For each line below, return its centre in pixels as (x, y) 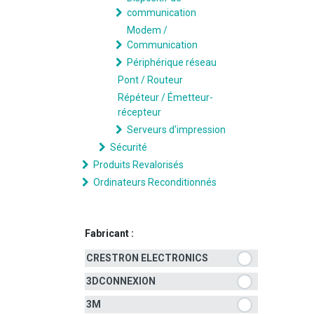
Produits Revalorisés (138, 165)
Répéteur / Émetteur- (165, 97)
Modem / (147, 30)
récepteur (139, 112)
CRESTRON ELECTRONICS (147, 258)
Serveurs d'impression (176, 130)
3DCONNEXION (121, 281)
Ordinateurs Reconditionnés (155, 182)
